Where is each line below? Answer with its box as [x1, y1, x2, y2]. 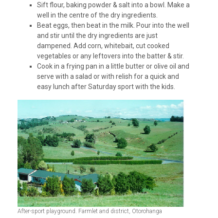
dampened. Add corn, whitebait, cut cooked [36, 42, 169, 50]
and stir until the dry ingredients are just [36, 32, 158, 40]
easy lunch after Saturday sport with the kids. [36, 83, 175, 91]
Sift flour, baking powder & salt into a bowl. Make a [36, 1, 190, 9]
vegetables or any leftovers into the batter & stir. [36, 52, 184, 60]
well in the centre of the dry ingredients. [36, 11, 158, 19]
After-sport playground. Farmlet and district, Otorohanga [17, 208, 162, 215]
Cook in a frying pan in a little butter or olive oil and [36, 62, 189, 71]
